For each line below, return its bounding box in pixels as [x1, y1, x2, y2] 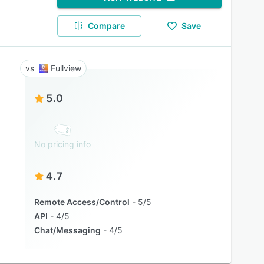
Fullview [50, 63, 81, 73]
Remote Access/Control [34, 197, 130, 207]
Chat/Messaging [34, 225, 101, 235]
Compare [88, 21, 126, 31]
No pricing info [34, 139, 91, 149]
